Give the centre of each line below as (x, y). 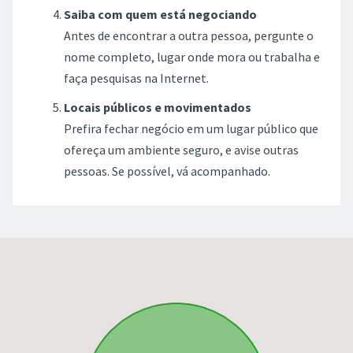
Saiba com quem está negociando (160, 14)
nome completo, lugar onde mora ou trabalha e (192, 56)
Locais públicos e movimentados (158, 107)
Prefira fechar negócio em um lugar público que (191, 128)
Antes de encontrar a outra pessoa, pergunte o (189, 35)
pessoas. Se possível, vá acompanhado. (167, 171)
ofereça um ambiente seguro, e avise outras (181, 149)
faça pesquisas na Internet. (136, 78)
